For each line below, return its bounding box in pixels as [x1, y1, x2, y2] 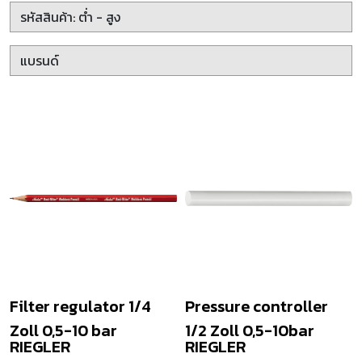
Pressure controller [185, 294, 328, 318]
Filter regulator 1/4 [10, 294, 151, 318]
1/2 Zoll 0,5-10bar [185, 318, 314, 343]
